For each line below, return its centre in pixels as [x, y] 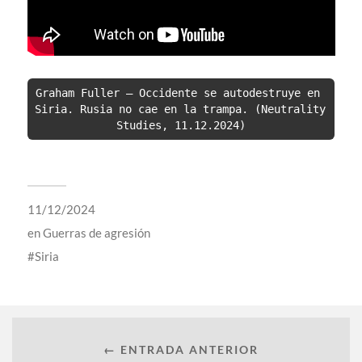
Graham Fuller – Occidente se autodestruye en [177, 93]
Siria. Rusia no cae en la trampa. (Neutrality [181, 109]
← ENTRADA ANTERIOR [181, 349]
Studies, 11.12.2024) [181, 126]
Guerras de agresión [96, 232]
